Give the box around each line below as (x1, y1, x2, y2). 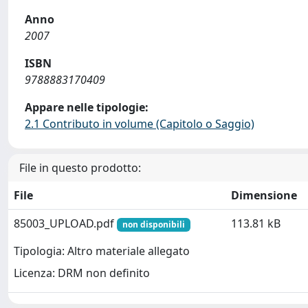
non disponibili (122, 219, 185, 230)
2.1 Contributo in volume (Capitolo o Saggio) (25, 116, 254, 131)
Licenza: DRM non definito (14, 265, 150, 281)
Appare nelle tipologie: (25, 100, 148, 115)
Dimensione (231, 188, 297, 203)
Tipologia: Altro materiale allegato (14, 243, 190, 259)
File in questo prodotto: (19, 160, 141, 175)
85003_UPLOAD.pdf (14, 216, 117, 231)
